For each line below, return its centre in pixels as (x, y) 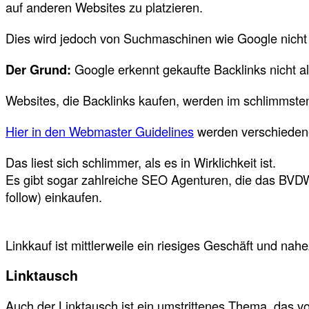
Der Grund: (38, 69)
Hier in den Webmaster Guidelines (100, 131)
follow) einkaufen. (54, 196)
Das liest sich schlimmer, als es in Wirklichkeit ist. (141, 162)
